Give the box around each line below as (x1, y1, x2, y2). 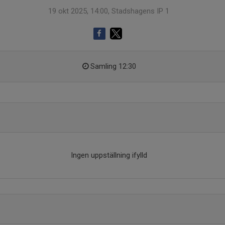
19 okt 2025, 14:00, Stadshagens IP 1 (48, 7, 169, 16)
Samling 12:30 (90, 62, 136, 71)
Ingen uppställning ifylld (70, 151, 147, 160)
